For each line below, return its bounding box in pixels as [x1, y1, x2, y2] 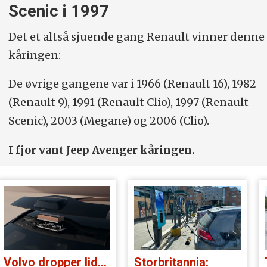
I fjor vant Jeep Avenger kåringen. [8, 143, 195, 157]
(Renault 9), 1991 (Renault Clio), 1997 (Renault [8, 95, 249, 110]
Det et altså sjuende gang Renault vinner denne [8, 29, 265, 44]
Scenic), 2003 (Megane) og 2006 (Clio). [8, 114, 209, 128]
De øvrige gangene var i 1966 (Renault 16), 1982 [8, 77, 256, 91]
